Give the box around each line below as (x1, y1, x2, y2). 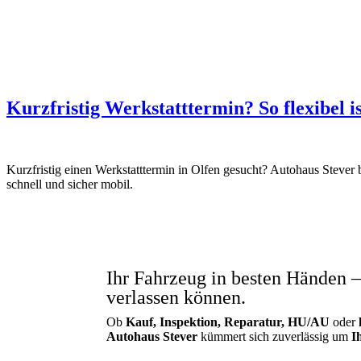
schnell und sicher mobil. (6, 176, 133, 191)
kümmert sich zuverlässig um (197, 330, 351, 344)
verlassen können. (106, 287, 246, 309)
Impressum (117, 2, 173, 17)
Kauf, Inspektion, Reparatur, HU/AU (126, 315, 330, 330)
